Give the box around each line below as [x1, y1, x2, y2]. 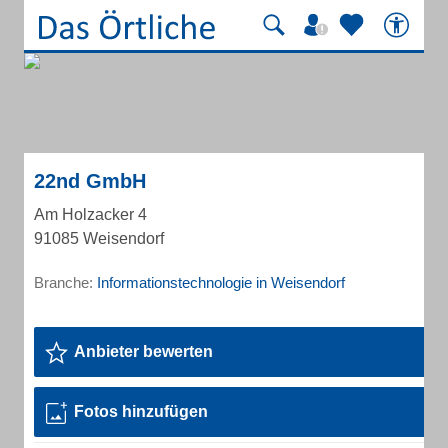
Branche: [34, 274, 97, 291]
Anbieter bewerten [74, 343, 213, 360]
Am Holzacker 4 [34, 206, 147, 223]
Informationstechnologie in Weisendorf [97, 274, 345, 291]
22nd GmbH [34, 170, 146, 192]
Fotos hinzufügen [74, 403, 208, 420]
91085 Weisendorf [34, 230, 164, 247]
